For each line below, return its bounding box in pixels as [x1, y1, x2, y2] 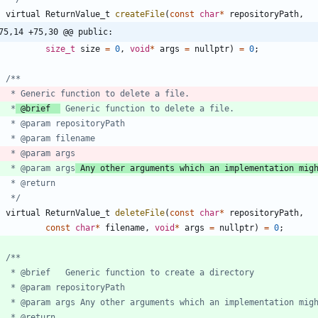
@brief [16, 103, 60, 114]
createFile [115, 9, 165, 19]
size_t [45, 43, 75, 54]
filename [105, 222, 145, 233]
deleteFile [115, 207, 165, 218]
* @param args [6, 163, 75, 173]
